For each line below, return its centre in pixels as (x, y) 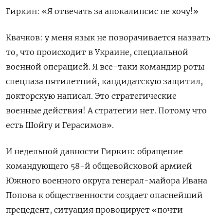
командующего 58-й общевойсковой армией (99, 166)
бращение (163, 152)
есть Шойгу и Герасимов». (60, 125)
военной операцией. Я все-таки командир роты (105, 67)
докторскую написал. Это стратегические (91, 96)
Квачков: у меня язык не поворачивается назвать (108, 38)
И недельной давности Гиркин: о (74, 152)
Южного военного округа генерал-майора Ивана (107, 181)
